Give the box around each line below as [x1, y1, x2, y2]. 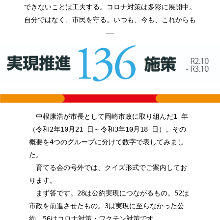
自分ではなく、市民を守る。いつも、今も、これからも [24, 15, 196, 24]
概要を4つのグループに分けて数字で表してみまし [28, 137, 184, 146]
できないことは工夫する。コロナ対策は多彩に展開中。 [24, 2, 196, 11]
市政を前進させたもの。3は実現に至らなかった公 [28, 201, 184, 210]
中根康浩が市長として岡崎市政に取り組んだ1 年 [28, 112, 188, 120]
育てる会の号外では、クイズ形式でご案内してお [28, 163, 187, 171]
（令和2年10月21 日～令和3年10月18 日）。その [28, 125, 186, 133]
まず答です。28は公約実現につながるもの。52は [28, 189, 189, 197]
